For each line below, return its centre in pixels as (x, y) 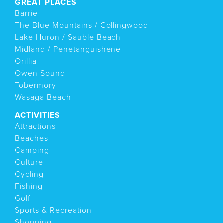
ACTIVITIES (38, 115)
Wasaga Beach (43, 97)
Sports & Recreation (53, 210)
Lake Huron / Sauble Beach (68, 37)
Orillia (26, 61)
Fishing (29, 186)
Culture (29, 162)
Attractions (35, 126)
